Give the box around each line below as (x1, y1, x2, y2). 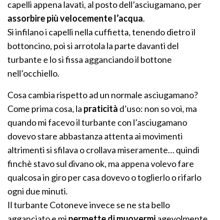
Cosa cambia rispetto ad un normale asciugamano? (7, 89, 198, 101)
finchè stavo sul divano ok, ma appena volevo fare (7, 158, 194, 169)
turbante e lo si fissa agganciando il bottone (7, 54, 172, 65)
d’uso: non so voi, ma (119, 103, 197, 114)
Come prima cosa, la (7, 103, 84, 114)
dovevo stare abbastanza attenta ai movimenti (7, 131, 183, 142)
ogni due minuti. (7, 186, 68, 197)
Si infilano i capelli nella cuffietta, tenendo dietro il (7, 27, 196, 38)
